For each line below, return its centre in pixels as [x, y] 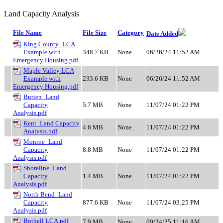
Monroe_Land [43, 141]
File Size [95, 32]
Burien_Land [41, 97]
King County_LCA [49, 44]
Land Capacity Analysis [42, 13]
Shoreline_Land [45, 168]
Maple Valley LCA [49, 70]
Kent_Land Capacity [52, 123]
